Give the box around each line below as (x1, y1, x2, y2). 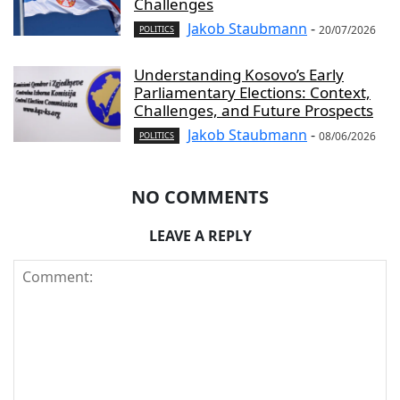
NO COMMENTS (131, 184, 269, 209)
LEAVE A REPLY (148, 225, 252, 246)
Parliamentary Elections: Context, (134, 81, 371, 103)
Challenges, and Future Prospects (134, 99, 373, 121)
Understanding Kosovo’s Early (134, 63, 344, 85)
